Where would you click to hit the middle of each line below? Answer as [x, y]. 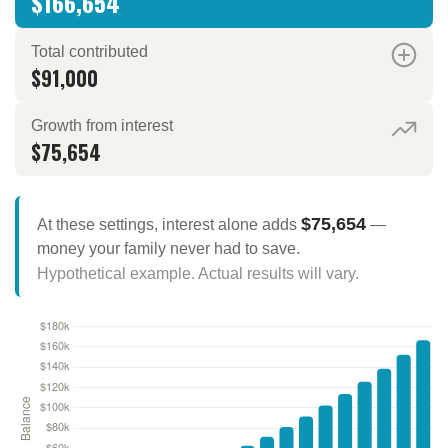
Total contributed [89, 52]
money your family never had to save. [168, 248]
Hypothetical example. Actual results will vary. [197, 273]
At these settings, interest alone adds [168, 224]
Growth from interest [102, 126]
